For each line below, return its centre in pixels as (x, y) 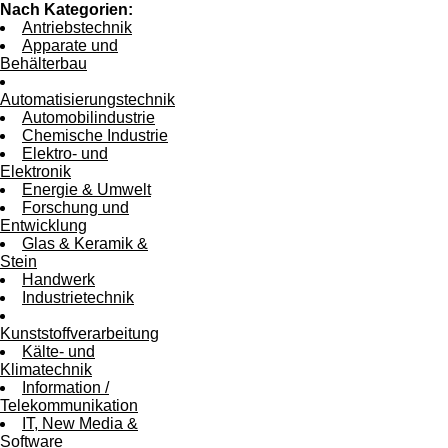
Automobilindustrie (88, 117)
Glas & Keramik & (85, 243)
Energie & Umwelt (86, 189)
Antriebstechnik (77, 27)
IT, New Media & (80, 423)
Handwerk (58, 279)
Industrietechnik (78, 297)
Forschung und (75, 207)
